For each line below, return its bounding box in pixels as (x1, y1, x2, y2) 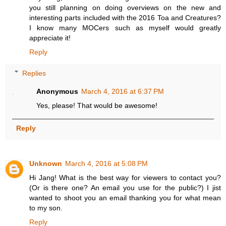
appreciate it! (29, 33, 71, 42)
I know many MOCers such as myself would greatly (29, 23, 221, 32)
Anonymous (36, 87, 79, 95)
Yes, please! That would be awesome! (36, 101, 158, 109)
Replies (22, 69, 46, 77)
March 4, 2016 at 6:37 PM (81, 87, 164, 95)
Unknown (29, 159, 62, 167)
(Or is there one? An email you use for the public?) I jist (29, 183, 221, 192)
